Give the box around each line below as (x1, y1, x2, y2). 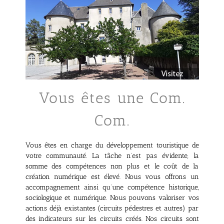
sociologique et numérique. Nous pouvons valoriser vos (25, 193, 199, 202)
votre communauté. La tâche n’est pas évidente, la (25, 151, 199, 160)
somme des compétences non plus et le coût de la (25, 161, 199, 170)
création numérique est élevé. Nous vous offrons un (25, 172, 199, 181)
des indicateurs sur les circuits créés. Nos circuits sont (25, 214, 199, 223)
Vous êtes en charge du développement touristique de (25, 140, 199, 149)
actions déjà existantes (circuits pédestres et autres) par (25, 203, 199, 212)
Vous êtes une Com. (38, 89, 185, 107)
